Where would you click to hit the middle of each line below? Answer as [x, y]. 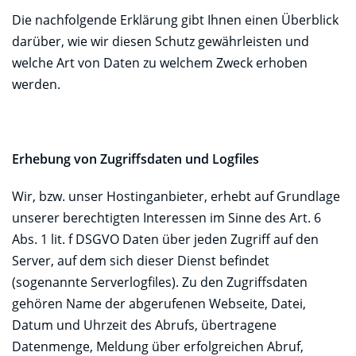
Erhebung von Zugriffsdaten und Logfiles [135, 159]
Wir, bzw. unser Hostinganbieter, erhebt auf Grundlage [176, 196]
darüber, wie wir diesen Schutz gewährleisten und [161, 41]
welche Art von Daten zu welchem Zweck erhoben [160, 62]
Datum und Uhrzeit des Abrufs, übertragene [144, 325]
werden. [36, 84]
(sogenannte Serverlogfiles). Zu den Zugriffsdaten [160, 282]
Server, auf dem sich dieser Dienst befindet [141, 260]
